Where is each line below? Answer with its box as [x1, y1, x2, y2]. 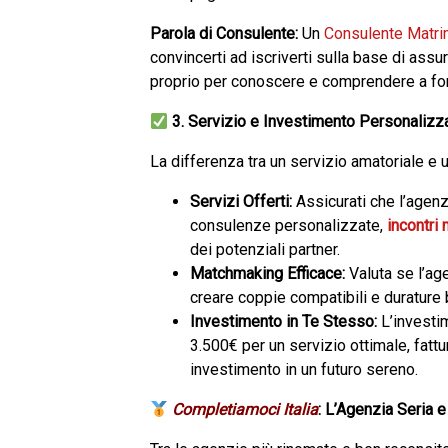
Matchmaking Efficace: [190, 264, 345, 283]
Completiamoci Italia [172, 400, 319, 419]
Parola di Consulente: [150, 24, 298, 43]
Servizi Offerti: [190, 192, 292, 211]
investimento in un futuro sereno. [190, 360, 418, 379]
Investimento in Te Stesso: [190, 312, 377, 331]
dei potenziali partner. [190, 240, 340, 259]
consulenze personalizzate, [190, 216, 387, 235]
